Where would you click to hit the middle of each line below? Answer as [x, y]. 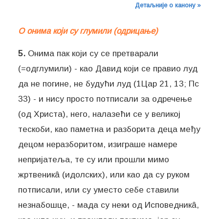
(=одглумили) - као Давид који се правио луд [108, 68]
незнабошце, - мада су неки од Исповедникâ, [109, 205]
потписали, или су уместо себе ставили [99, 189]
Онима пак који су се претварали [92, 53]
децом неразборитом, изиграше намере [98, 144]
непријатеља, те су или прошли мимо [94, 159]
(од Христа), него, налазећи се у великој [99, 114]
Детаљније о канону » [168, 5]
